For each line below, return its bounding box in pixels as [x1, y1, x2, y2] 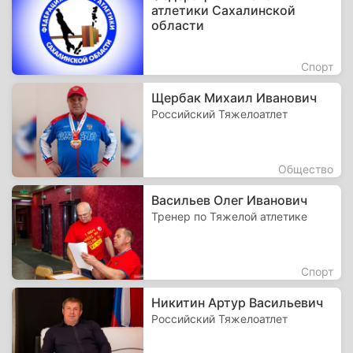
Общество [278, 162, 333, 176]
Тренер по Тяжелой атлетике [151, 210, 308, 223]
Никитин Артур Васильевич [151, 295, 324, 310]
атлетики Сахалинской [151, 2, 296, 18]
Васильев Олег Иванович [151, 192, 308, 208]
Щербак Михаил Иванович [151, 90, 318, 106]
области [151, 17, 205, 33]
